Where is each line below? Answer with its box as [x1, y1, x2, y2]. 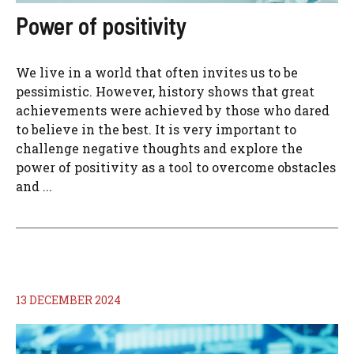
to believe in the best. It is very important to [16, 121, 296, 137]
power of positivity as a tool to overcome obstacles [16, 159, 336, 175]
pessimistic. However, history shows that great [16, 83, 314, 100]
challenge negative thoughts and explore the [16, 140, 303, 156]
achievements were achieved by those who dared [16, 102, 330, 119]
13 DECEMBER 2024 [16, 292, 121, 307]
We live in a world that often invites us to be [16, 64, 298, 81]
